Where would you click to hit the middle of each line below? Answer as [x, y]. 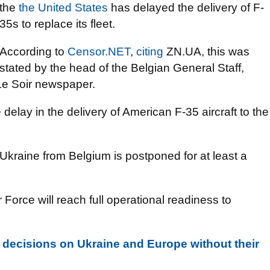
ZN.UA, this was [206, 52]
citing [150, 52]
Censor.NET [99, 52]
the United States [63, 8]
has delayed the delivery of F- [186, 8]
